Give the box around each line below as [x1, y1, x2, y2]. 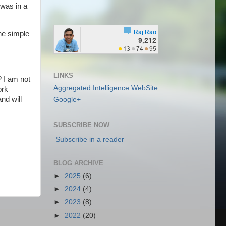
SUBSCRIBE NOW [53, 121, 109, 129]
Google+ [53, 96, 81, 104]
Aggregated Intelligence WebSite [53, 84, 158, 92]
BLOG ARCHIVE [53, 159, 103, 167]
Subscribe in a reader [55, 136, 124, 144]
